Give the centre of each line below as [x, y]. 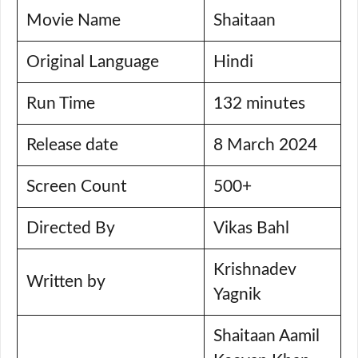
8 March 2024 [265, 145]
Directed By [84, 229]
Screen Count [84, 187]
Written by [81, 282]
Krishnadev [255, 270]
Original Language [92, 62]
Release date [82, 145]
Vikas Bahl [251, 229]
